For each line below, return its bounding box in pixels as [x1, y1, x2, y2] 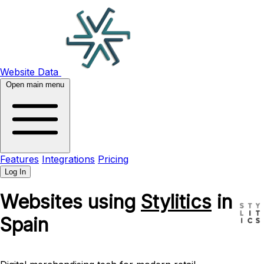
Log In [5, 167, 26, 176]
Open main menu [6, 80, 64, 89]
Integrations [42, 153, 95, 165]
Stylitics [141, 190, 212, 214]
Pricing [98, 153, 128, 165]
